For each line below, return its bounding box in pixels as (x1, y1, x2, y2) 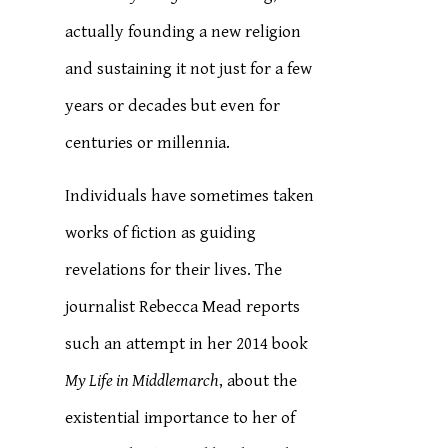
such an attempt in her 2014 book (65, 334, 309, 354)
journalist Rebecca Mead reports (65, 297, 301, 317)
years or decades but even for (65, 96, 281, 116)
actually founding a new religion (65, 22, 302, 42)
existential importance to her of (65, 408, 296, 428)
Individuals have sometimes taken (65, 186, 315, 206)
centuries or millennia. (65, 133, 231, 153)
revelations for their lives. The (65, 260, 283, 280)
